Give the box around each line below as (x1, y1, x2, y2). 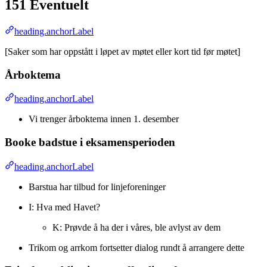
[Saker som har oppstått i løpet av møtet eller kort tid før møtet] (5, 46, 240, 57)
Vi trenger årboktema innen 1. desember (29, 114, 179, 125)
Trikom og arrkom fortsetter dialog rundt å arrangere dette (29, 242, 244, 253)
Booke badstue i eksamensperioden (5, 135, 175, 148)
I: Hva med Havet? (29, 201, 100, 212)
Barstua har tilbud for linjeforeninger (29, 181, 166, 192)
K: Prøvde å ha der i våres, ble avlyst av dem (52, 222, 221, 232)
